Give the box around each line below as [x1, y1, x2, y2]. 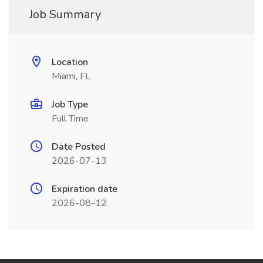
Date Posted [52, 140, 106, 153]
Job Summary [29, 6, 101, 22]
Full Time [52, 112, 89, 125]
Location [52, 56, 88, 69]
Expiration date [52, 183, 117, 195]
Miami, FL [52, 70, 90, 83]
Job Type [52, 98, 88, 111]
